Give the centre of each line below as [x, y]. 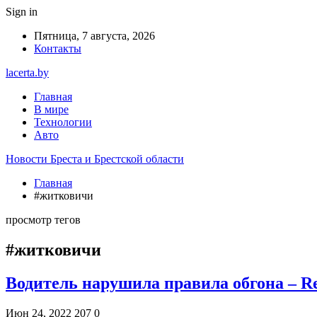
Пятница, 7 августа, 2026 [94, 36]
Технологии [63, 122]
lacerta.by [27, 73]
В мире [51, 109]
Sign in [22, 12]
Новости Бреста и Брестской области [95, 159]
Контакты [58, 48]
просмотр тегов [43, 220]
